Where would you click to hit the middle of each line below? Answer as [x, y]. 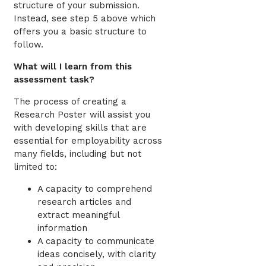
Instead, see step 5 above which [85, 19]
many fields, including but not [77, 154]
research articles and [84, 202]
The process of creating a [70, 102]
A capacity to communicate [96, 241]
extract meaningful [78, 215]
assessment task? [54, 80]
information [62, 228]
